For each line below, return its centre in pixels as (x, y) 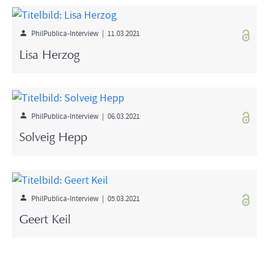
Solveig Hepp (53, 138)
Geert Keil (45, 221)
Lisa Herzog (49, 56)
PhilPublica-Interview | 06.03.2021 (83, 116)
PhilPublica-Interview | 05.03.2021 (83, 198)
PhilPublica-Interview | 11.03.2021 (83, 33)
